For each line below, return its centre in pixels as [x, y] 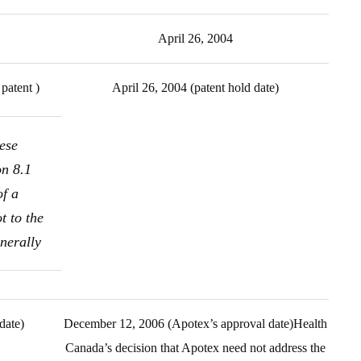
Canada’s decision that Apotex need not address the [195, 348]
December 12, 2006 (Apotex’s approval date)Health [195, 324]
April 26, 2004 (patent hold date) [195, 87]
